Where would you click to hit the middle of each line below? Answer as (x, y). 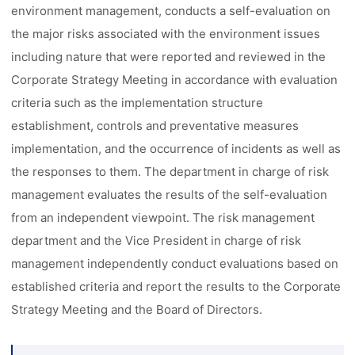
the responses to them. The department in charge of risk (170, 172)
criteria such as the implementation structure (137, 103)
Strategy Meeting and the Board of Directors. (137, 309)
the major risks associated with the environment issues (166, 34)
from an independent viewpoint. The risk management (163, 218)
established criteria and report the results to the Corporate (176, 286)
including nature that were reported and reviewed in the (169, 57)
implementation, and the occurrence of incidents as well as (176, 149)
